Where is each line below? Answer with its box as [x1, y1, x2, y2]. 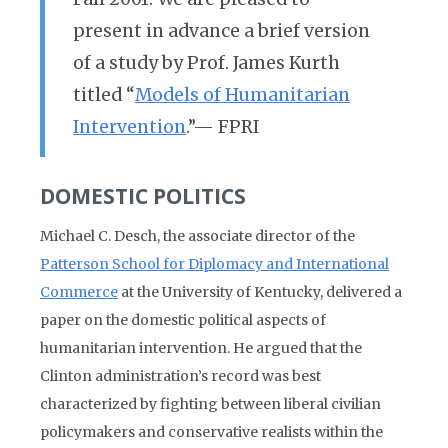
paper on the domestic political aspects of [40, 311, 326, 329]
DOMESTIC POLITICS [40, 182, 246, 210]
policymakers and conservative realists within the [40, 423, 383, 441]
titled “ [73, 84, 135, 106]
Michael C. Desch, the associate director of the [40, 227, 355, 245]
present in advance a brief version [73, 20, 370, 42]
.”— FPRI [186, 116, 259, 138]
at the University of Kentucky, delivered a [118, 283, 402, 301]
